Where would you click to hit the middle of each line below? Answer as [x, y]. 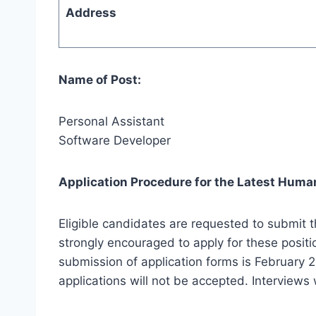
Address [91, 12]
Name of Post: [100, 79]
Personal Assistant [111, 121]
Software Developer [115, 140]
